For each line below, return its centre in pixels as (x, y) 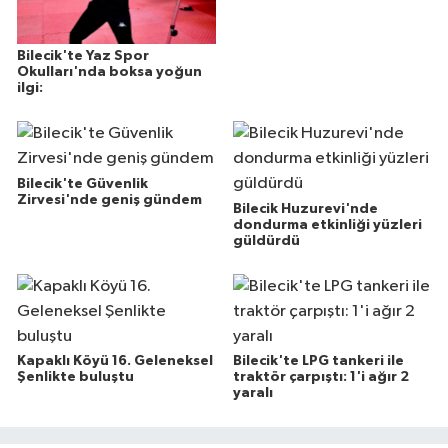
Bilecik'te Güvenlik (82, 183)
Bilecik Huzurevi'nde (305, 208)
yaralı (252, 393)
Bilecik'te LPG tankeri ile (318, 361)
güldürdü (266, 240)
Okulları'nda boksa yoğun (109, 71)
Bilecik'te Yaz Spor (83, 55)
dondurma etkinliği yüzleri (327, 224)
